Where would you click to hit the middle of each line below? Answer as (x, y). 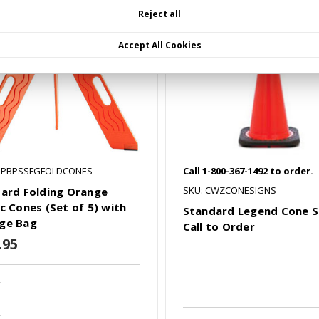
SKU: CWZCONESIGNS (229, 190)
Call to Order (219, 227)
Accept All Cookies (159, 45)
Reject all (159, 14)
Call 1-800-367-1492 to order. (248, 171)
